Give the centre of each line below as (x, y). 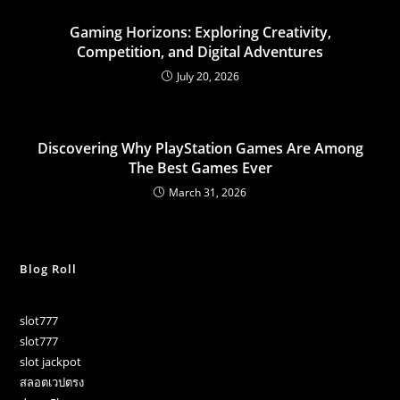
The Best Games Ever (200, 167)
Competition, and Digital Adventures (200, 51)
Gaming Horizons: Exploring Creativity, (200, 32)
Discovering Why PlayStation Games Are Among (200, 148)
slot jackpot (51, 361)
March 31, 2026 (208, 192)
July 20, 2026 (208, 76)
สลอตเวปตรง (52, 382)
